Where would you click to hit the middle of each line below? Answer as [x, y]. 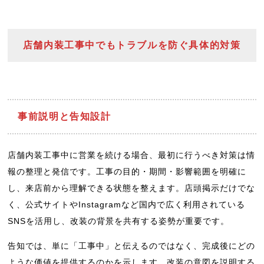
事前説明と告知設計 [65, 116]
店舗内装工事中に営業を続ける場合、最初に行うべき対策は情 [132, 155]
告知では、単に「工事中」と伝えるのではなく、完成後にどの [132, 246]
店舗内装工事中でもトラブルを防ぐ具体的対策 [132, 45]
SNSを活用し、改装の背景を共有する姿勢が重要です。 [119, 221]
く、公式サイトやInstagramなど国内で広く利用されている [127, 204]
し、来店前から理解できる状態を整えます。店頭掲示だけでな [132, 188]
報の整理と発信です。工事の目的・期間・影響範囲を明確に [127, 171]
